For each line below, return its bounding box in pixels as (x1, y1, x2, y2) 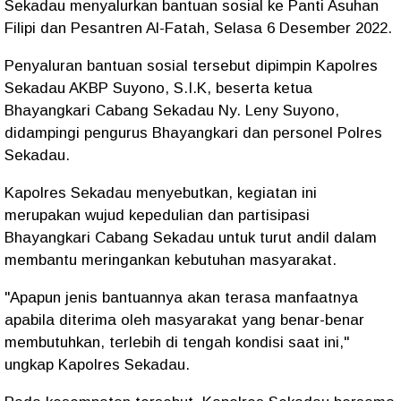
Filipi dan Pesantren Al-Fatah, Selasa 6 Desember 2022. (4, 20, 392, 37)
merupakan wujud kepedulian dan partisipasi (4, 207, 310, 224)
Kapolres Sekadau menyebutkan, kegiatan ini (4, 184, 317, 201)
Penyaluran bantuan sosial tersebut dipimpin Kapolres (4, 57, 378, 74)
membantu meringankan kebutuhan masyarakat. (4, 252, 337, 269)
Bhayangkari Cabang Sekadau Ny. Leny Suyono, (4, 102, 339, 119)
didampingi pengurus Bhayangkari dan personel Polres (4, 124, 382, 141)
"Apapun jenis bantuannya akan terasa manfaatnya (4, 289, 358, 306)
